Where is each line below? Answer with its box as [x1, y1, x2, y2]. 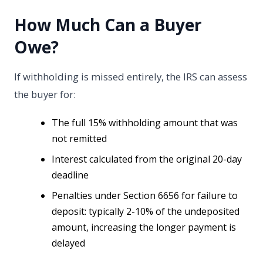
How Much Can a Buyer [14, 14, 202, 36]
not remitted [52, 132, 107, 146]
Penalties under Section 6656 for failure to [52, 189, 238, 203]
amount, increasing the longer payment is [52, 221, 236, 234]
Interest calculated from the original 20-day [52, 153, 242, 166]
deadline [52, 168, 89, 182]
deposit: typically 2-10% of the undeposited [52, 205, 240, 218]
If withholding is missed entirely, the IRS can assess [14, 70, 247, 84]
